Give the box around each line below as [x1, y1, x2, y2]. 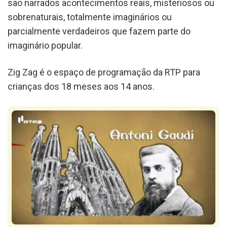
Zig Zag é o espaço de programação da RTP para [8, 66, 200, 78]
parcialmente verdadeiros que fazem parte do [8, 25, 191, 36]
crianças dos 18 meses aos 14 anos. [8, 81, 155, 92]
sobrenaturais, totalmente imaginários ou [8, 11, 172, 22]
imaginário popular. [8, 40, 83, 51]
